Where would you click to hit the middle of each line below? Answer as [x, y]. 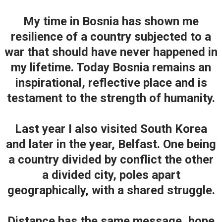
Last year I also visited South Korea [111, 129]
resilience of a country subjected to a [111, 37]
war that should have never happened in [111, 52]
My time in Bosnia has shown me [111, 21]
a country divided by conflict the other [111, 160]
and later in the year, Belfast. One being [111, 144]
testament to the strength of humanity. [111, 98]
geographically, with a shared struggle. [111, 190]
